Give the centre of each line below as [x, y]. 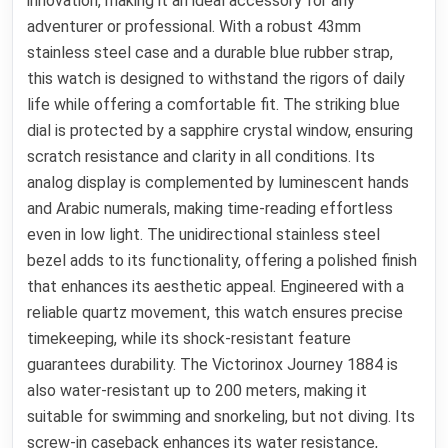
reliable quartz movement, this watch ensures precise [215, 313]
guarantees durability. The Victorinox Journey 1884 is [213, 365]
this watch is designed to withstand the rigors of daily [216, 79]
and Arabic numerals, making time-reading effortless [210, 209]
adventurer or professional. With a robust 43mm [194, 27]
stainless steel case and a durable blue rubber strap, [210, 53]
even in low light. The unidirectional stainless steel [204, 235]
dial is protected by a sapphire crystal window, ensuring [220, 131]
